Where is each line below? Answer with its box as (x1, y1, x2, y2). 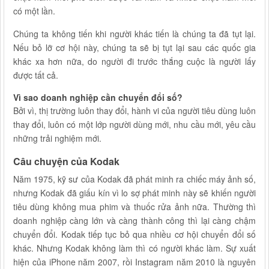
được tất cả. (13, 68, 58, 81)
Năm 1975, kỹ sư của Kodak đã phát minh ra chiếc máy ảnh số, (13, 172, 256, 185)
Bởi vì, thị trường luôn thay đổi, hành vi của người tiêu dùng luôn (13, 104, 256, 116)
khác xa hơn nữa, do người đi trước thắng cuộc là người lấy (13, 55, 256, 67)
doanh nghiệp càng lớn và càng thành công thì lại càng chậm (13, 214, 256, 226)
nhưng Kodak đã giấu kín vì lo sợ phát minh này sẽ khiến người (13, 186, 256, 199)
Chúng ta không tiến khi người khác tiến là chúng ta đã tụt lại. (13, 27, 256, 40)
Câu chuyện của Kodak (13, 154, 119, 168)
